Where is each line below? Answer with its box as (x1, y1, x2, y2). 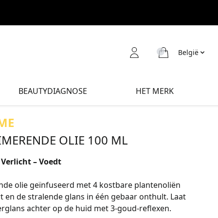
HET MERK (136, 86, 174, 96)
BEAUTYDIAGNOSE (18, 86, 87, 96)
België (178, 48, 199, 57)
